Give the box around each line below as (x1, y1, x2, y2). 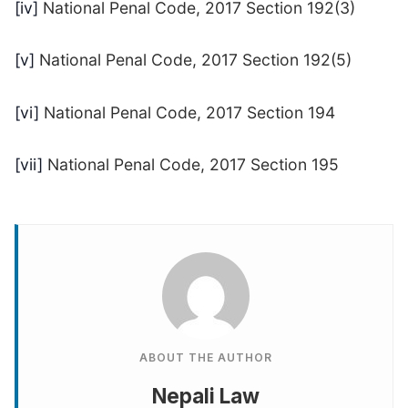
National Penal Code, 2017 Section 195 (43, 155, 339, 175)
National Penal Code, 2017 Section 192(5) (35, 50, 352, 70)
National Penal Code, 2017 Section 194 (39, 102, 335, 122)
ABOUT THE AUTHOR (138, 351, 272, 365)
